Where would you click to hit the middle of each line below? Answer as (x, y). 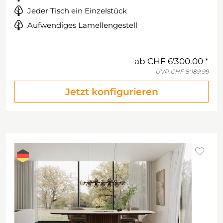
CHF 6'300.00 (175, 61)
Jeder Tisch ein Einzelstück (77, 11)
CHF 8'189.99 (189, 71)
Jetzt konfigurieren (111, 92)
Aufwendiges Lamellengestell (82, 25)
